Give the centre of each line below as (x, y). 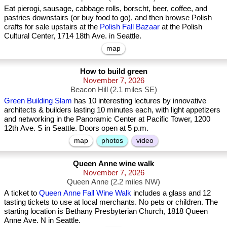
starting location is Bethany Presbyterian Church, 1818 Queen (106, 211)
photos (112, 140)
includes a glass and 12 (171, 193)
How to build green (113, 71)
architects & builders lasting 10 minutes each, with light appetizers (112, 110)
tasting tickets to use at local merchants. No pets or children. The (111, 202)
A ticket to (22, 193)
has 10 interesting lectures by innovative (139, 101)
